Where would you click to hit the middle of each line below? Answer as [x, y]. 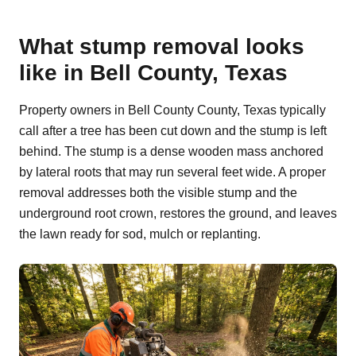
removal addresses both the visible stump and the [158, 193]
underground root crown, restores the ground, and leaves [178, 213]
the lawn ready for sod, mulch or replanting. [140, 234]
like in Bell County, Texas [153, 73]
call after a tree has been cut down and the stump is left [173, 131]
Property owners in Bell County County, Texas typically [172, 110]
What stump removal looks [162, 46]
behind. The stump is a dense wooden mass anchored [171, 151]
